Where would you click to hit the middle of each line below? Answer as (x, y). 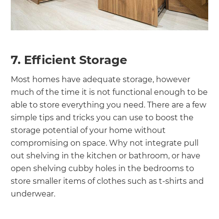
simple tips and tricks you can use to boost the (102, 117)
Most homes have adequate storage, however (101, 79)
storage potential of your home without (88, 130)
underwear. (34, 194)
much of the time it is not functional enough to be (109, 92)
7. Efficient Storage (69, 60)
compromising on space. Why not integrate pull (105, 143)
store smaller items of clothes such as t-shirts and (108, 181)
